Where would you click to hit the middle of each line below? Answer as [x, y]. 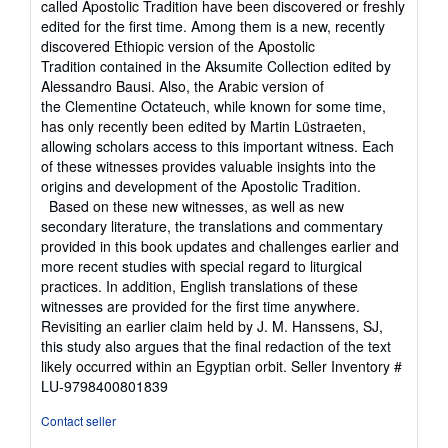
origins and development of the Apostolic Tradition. [209, 186]
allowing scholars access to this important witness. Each [217, 146]
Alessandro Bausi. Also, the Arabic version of [182, 86]
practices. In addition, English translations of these [199, 286]
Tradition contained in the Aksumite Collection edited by [216, 66]
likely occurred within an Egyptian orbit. [166, 366]
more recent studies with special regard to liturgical [201, 266]
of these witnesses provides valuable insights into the [208, 166]
